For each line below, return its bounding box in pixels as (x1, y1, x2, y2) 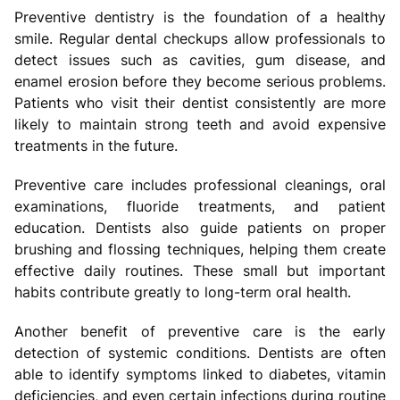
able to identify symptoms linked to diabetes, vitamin (14, 364, 386, 383)
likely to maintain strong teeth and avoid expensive (14, 114, 386, 133)
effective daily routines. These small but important (14, 261, 386, 279)
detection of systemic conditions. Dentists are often (14, 343, 386, 362)
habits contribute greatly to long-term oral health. (14, 282, 351, 301)
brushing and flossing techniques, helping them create (14, 239, 386, 258)
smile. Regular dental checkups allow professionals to (14, 29, 386, 47)
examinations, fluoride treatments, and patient (14, 196, 386, 215)
